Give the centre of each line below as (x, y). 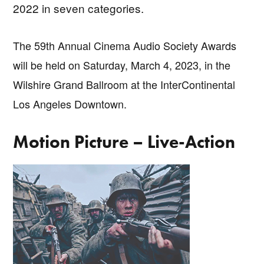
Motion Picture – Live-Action (124, 142)
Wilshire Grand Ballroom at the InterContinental (124, 84)
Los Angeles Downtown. (70, 103)
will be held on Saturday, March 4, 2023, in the (122, 65)
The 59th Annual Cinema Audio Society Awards (125, 45)
